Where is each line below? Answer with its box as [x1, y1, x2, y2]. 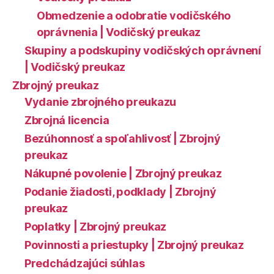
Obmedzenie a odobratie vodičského [37, 9, 231, 23]
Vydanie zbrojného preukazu [24, 95, 176, 109]
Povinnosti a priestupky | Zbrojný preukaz [24, 239, 244, 252]
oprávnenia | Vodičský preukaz [37, 26, 201, 39]
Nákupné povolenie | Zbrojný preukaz [24, 167, 222, 180]
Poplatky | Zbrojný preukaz [24, 220, 166, 234]
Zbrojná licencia [24, 114, 109, 127]
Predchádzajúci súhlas [24, 257, 145, 270]
